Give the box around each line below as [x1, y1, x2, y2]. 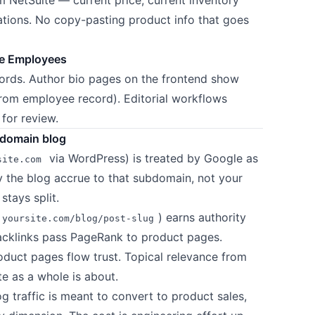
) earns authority [157, 210, 246, 224]
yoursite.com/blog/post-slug [2, 212, 155, 224]
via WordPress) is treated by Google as [45, 150, 258, 165]
